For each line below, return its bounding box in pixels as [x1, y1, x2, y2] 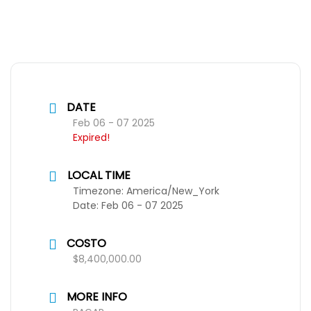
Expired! [73, 131, 110, 144]
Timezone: [73, 184, 126, 198]
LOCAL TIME [67, 167, 131, 183]
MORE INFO [67, 289, 127, 305]
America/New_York [126, 184, 219, 198]
